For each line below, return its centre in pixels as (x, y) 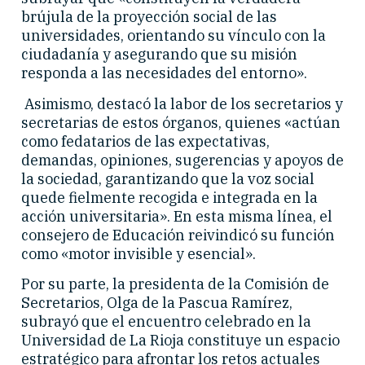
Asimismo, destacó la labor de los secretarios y (182, 103)
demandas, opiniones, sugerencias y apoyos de (182, 160)
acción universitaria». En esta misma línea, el (177, 216)
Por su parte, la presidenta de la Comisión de (175, 284)
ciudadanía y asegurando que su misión (159, 55)
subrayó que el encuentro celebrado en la (166, 322)
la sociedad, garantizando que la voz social (168, 178)
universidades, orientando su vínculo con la (174, 36)
